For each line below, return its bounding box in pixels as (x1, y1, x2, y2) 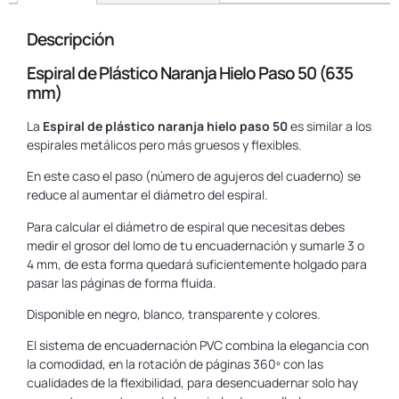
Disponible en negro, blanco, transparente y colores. (27, 305, 321, 323)
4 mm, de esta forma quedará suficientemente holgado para (27, 255, 367, 273)
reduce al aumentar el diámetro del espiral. (27, 186, 268, 204)
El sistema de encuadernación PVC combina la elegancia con (27, 337, 369, 354)
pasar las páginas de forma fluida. (27, 273, 216, 291)
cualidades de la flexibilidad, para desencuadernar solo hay (27, 374, 358, 392)
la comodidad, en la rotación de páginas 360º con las (27, 355, 323, 373)
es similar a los (288, 117, 371, 134)
